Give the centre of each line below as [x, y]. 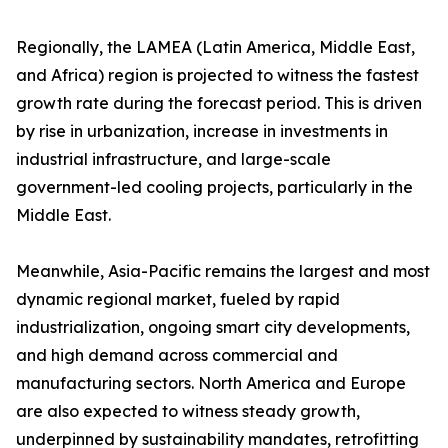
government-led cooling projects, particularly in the [214, 187]
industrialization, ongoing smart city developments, [213, 327]
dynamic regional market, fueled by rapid [178, 299]
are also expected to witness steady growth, [188, 411]
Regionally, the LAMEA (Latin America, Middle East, [215, 47]
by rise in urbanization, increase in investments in [202, 131]
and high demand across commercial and [177, 355]
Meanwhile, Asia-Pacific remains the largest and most [223, 271]
